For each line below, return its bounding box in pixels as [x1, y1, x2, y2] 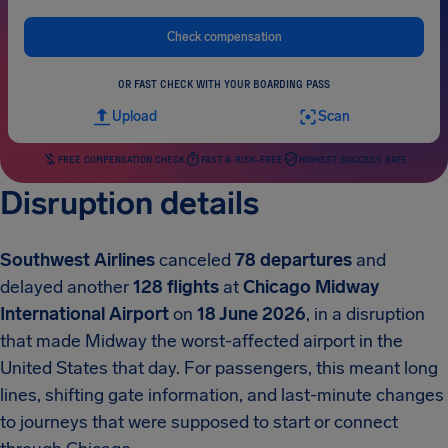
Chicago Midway [243, 276, 379, 298]
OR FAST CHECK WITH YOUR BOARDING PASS [118, 77, 330, 90]
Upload [111, 108, 157, 125]
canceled [155, 249, 235, 271]
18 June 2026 [197, 303, 306, 325]
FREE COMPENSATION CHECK [57, 153, 185, 165]
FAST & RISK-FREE [200, 153, 283, 165]
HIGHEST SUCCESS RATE [298, 153, 407, 165]
